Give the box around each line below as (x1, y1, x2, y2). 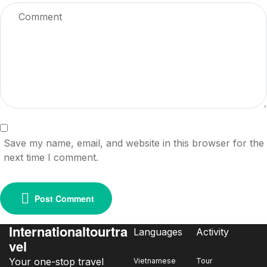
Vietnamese (133, 256, 176, 265)
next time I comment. (4, 151, 99, 163)
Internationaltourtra (9, 221, 128, 241)
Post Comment (35, 192, 94, 204)
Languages (133, 225, 182, 238)
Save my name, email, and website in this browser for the (4, 136, 265, 149)
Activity (195, 225, 229, 238)
